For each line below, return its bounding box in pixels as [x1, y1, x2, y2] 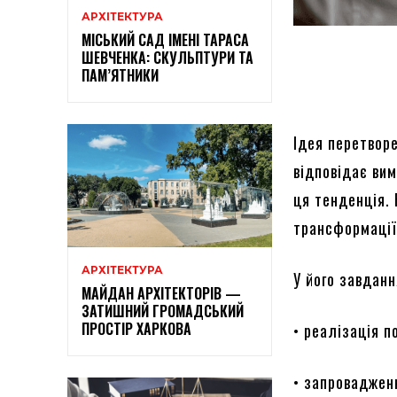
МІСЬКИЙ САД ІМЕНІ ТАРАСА [82, 29, 249, 51]
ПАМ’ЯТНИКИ [82, 65, 159, 87]
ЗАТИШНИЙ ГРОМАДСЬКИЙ [82, 300, 244, 322]
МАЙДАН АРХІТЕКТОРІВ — [82, 282, 241, 304]
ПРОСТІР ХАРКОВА [82, 317, 191, 339]
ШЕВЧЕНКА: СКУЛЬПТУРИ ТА [82, 47, 253, 69]
